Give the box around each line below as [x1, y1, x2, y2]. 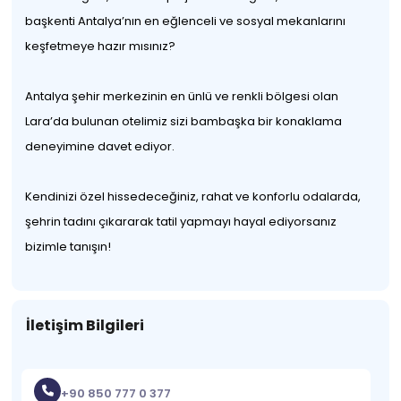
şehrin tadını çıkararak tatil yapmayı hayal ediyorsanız [25, 213, 337, 230]
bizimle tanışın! [25, 238, 112, 255]
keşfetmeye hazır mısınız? [25, 38, 176, 55]
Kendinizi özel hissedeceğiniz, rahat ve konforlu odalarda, [25, 188, 362, 205]
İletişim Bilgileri [26, 315, 145, 336]
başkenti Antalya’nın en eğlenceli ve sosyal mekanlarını [25, 13, 346, 30]
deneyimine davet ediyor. [25, 138, 175, 155]
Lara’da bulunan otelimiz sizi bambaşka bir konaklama [25, 113, 343, 130]
